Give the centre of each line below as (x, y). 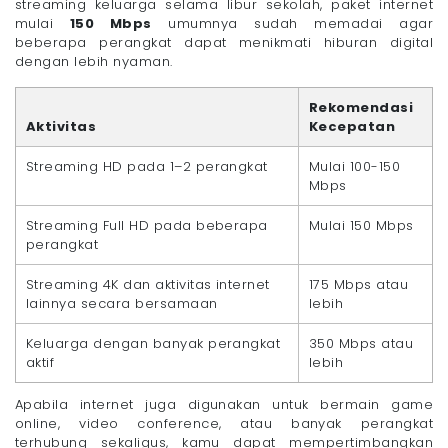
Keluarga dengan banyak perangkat (153, 344)
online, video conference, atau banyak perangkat (224, 423)
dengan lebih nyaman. (94, 62)
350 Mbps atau (361, 344)
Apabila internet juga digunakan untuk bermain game (224, 404)
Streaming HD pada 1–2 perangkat (147, 167)
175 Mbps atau (359, 285)
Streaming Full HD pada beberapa (147, 226)
